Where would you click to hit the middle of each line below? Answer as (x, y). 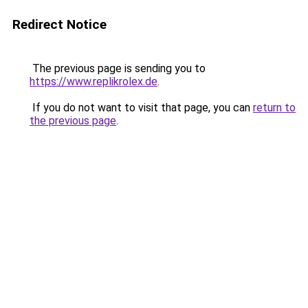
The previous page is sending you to (118, 68)
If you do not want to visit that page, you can (141, 108)
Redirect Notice (59, 24)
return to (274, 108)
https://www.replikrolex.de (93, 81)
